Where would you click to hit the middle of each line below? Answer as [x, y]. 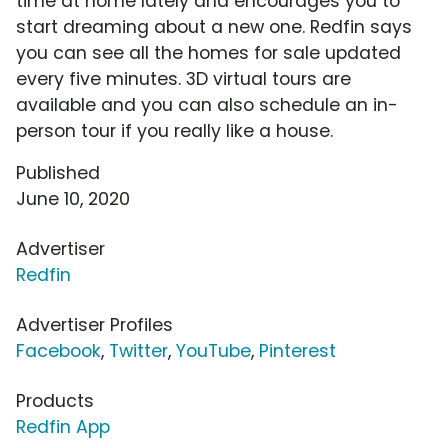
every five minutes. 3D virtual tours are [183, 79]
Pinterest [297, 351]
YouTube [213, 351]
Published [58, 173]
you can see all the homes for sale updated [208, 53]
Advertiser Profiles [94, 325]
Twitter [138, 351]
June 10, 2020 [73, 199]
